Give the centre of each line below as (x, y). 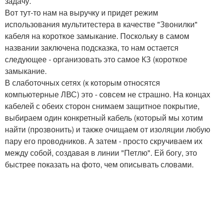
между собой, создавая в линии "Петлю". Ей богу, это (101, 152)
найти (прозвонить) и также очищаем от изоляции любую (108, 129)
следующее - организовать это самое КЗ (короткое (96, 59)
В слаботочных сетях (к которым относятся (82, 82)
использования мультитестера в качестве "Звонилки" (101, 24)
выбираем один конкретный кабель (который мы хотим (104, 117)
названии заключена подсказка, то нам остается (92, 47)
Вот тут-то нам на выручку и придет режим (82, 12)
